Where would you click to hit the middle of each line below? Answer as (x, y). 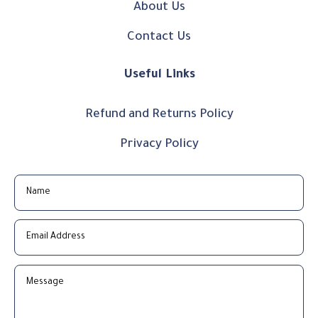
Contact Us (159, 38)
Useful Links (159, 75)
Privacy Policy (159, 145)
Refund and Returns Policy (159, 115)
